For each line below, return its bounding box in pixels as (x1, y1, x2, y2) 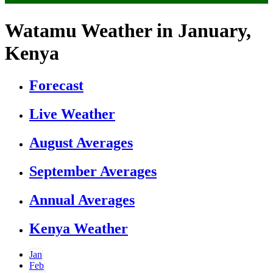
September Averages (29, 163, 157, 179)
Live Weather (29, 106, 115, 122)
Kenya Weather (29, 220, 128, 236)
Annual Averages (29, 191, 135, 208)
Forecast (29, 77, 83, 94)
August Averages (29, 135, 133, 151)
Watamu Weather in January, (5, 19, 251, 41)
